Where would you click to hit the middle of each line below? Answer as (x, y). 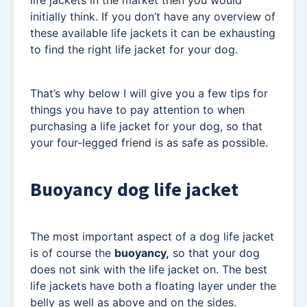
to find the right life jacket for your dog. (134, 50)
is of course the (72, 253)
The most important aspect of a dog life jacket (152, 237)
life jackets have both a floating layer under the (153, 286)
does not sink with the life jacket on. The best (149, 270)
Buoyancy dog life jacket (134, 189)
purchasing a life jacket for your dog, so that (146, 126)
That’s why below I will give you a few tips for (149, 94)
